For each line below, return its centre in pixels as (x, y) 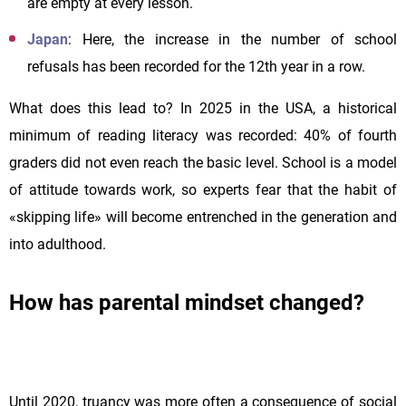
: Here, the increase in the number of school (232, 39)
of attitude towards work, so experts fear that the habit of (203, 189)
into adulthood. (58, 244)
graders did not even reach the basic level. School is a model (203, 162)
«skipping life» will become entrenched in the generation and (203, 217)
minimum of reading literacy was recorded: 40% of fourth (203, 135)
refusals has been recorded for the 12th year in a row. (196, 66)
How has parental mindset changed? (187, 302)
